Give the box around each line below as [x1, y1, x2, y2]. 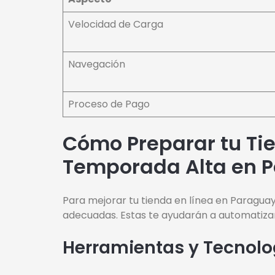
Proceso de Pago [68, 97, 150, 112]
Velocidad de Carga [68, 17, 163, 32]
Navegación [68, 57, 125, 72]
